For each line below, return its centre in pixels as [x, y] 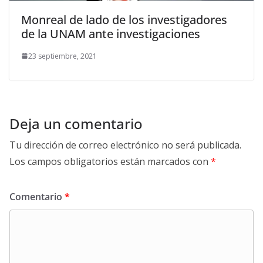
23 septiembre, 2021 [63, 56]
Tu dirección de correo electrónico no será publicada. [125, 145]
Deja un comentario [76, 123]
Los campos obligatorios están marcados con [110, 161]
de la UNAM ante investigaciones [111, 33]
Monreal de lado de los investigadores [124, 19]
